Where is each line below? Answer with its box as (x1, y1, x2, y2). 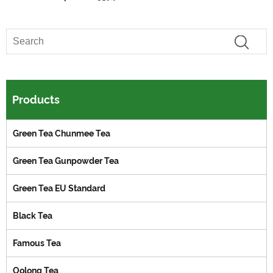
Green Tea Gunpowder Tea (13, 156, 119, 166)
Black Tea (13, 211, 52, 221)
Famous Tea (13, 238, 61, 249)
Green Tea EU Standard (13, 183, 105, 194)
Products (12, 93, 60, 107)
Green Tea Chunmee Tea (13, 129, 110, 139)
